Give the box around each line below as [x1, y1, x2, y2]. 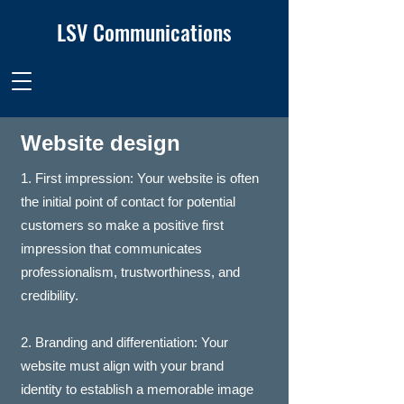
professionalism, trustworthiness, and [21, 264, 240, 280]
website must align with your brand [21, 358, 224, 373]
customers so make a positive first [21, 217, 224, 233]
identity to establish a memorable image [21, 381, 253, 397]
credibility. [21, 288, 82, 303]
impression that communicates [21, 241, 202, 256]
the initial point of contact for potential [21, 194, 235, 209]
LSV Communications [57, 15, 232, 48]
